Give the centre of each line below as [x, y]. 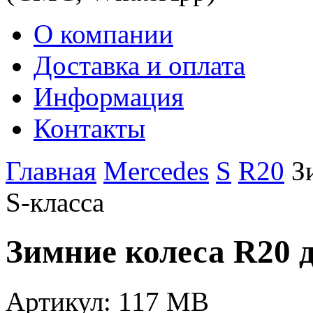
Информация [109, 97]
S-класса [55, 202]
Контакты [89, 128]
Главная [51, 171]
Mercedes [156, 171]
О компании [103, 34]
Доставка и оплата [139, 65]
